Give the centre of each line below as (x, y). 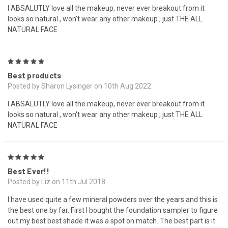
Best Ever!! (28, 171)
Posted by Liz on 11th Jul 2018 (56, 182)
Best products (35, 76)
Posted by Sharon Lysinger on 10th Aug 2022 (79, 86)
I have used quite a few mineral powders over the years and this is (113, 200)
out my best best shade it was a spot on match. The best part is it (111, 221)
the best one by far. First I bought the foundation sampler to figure (113, 210)
